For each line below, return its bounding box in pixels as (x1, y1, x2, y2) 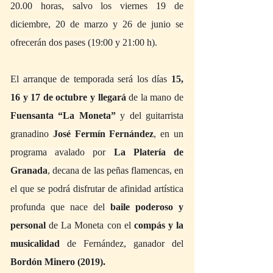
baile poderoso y (110, 201, 183, 212)
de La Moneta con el (46, 219, 134, 230)
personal (10, 219, 46, 230)
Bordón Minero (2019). (10, 256, 105, 267)
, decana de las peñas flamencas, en (48, 165, 183, 175)
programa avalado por (10, 146, 114, 157)
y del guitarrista (115, 110, 184, 121)
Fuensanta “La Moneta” (10, 110, 116, 121)
